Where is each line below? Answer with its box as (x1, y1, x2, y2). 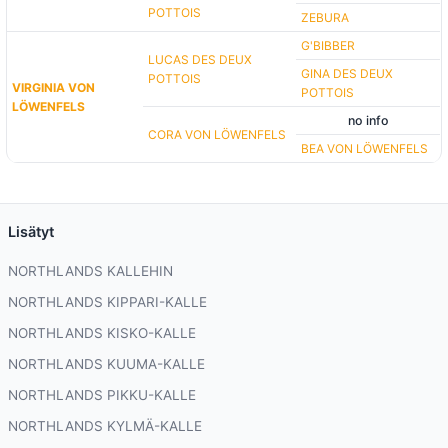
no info (347, 113, 389, 129)
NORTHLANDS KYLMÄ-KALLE (8, 418, 202, 435)
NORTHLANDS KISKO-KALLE (8, 325, 196, 342)
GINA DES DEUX (301, 66, 394, 82)
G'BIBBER (301, 38, 356, 54)
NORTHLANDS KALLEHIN (8, 263, 173, 280)
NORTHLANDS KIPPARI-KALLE (8, 294, 207, 311)
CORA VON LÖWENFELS (148, 127, 287, 143)
